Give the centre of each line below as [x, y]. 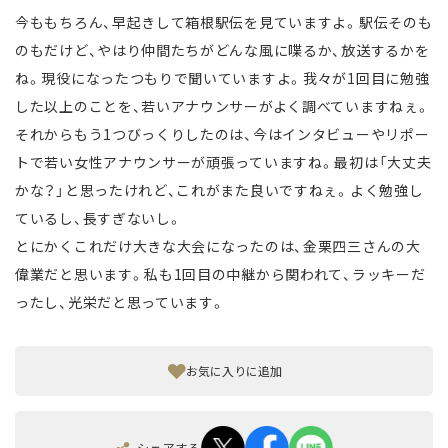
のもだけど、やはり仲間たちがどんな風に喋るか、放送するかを [222, 50]
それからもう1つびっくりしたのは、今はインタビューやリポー [222, 134]
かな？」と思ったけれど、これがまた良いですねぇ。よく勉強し [219, 190]
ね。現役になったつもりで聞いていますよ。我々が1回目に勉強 [222, 78]
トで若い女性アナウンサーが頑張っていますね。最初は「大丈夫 [223, 162]
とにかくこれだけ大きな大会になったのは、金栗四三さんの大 [218, 246]
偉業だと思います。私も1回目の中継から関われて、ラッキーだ [220, 274]
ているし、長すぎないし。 [99, 218]
